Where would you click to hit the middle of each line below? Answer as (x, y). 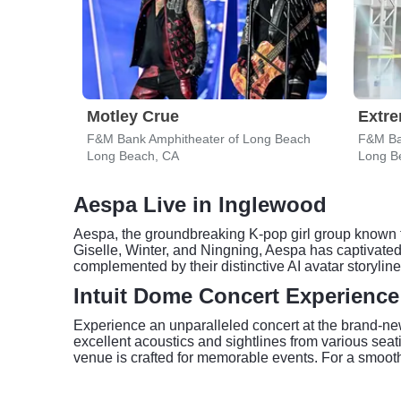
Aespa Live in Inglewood (200, 205)
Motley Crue (133, 116)
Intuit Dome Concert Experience (236, 296)
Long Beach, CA (133, 156)
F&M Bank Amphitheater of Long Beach (199, 139)
